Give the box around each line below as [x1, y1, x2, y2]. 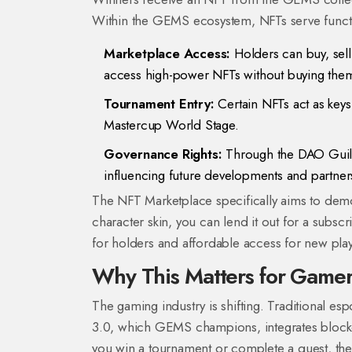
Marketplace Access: [104, 44, 231, 63]
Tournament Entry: [104, 94, 214, 113]
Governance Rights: [104, 145, 222, 163]
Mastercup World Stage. [104, 115, 239, 134]
